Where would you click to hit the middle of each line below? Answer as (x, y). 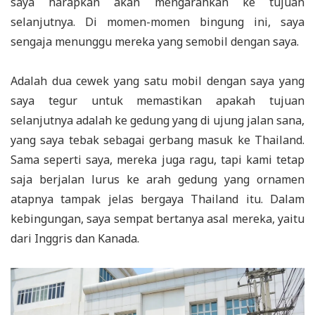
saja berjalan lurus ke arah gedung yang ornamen (157, 180)
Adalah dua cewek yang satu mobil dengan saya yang (157, 81)
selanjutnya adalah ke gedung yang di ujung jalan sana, (157, 121)
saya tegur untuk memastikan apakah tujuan (157, 101)
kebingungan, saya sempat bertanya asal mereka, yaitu (157, 219)
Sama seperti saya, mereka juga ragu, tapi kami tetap (157, 160)
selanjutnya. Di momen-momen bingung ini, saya (157, 22)
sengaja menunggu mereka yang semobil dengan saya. (155, 42)
